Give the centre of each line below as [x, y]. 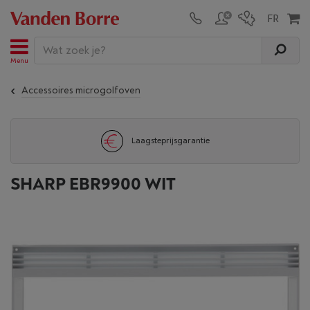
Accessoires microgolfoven [81, 90]
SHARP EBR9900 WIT [93, 184]
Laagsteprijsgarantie [170, 141]
